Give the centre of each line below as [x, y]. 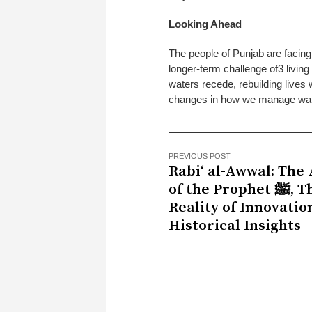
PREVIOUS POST [200, 156]
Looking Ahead [205, 24]
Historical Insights [235, 225]
